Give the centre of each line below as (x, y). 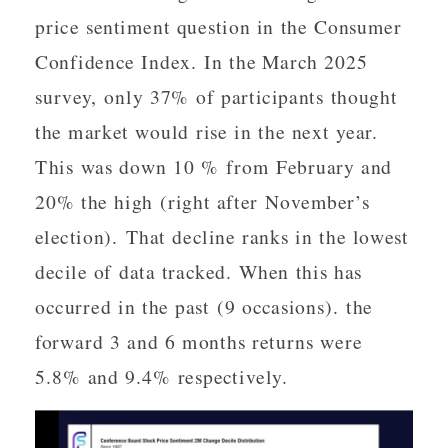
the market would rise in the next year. (207, 131)
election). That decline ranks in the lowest (222, 236)
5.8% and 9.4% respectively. (162, 376)
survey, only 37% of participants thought (216, 96)
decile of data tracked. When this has (199, 271)
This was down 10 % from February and (214, 166)
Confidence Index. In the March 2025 (201, 61)
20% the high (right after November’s (202, 201)
